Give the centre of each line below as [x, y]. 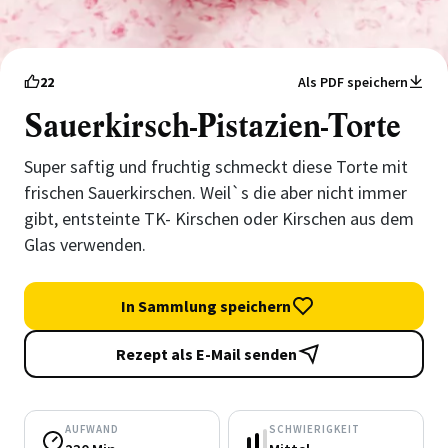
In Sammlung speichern [206, 306]
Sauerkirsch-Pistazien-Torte [212, 126]
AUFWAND [92, 429]
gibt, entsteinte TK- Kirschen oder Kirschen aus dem [219, 218]
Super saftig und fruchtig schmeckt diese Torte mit [216, 166]
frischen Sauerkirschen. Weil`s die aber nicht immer [215, 192]
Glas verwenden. [85, 244]
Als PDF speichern [353, 82]
